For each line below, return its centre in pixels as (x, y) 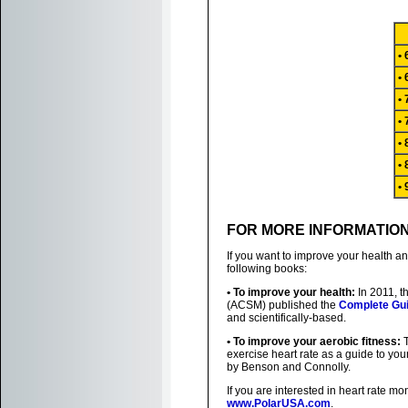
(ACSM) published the (283, 305)
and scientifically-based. (286, 318)
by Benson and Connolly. (289, 367)
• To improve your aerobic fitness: (314, 342)
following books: (267, 269)
